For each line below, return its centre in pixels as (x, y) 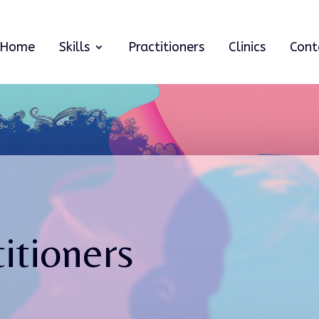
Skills (74, 47)
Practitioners (166, 47)
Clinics (247, 47)
